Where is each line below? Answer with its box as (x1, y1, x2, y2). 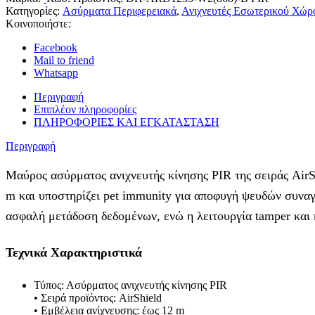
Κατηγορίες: (6, 5, 63, 18)
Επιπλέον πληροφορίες (34, 103, 136, 116)
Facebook (34, 41, 77, 54)
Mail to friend (34, 54, 94, 67)
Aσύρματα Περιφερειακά (63, 5, 176, 18)
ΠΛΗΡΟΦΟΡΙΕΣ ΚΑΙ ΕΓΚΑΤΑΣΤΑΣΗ (34, 116, 219, 129)
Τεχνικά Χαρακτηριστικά (6, 245, 142, 260)
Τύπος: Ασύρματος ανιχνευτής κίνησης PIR (34, 279, 227, 292)
